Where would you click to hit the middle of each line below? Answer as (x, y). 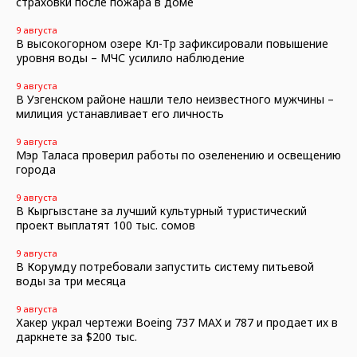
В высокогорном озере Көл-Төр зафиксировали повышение (172, 43)
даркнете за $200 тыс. (76, 337)
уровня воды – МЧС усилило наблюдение (130, 58)
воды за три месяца (71, 281)
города (36, 169)
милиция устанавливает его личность (120, 114)
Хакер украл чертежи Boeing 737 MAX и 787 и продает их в (177, 322)
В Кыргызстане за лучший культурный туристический (161, 211)
